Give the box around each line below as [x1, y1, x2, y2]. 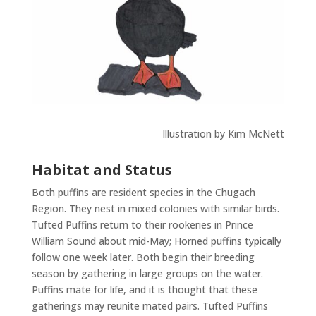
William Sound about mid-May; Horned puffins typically [31, 234, 281, 248]
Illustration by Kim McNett [162, 127, 285, 141]
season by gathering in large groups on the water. [31, 267, 263, 281]
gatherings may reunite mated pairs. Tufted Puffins [31, 299, 268, 313]
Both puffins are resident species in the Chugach [31, 186, 255, 200]
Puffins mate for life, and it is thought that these [31, 283, 257, 297]
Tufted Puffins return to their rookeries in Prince [31, 218, 253, 232]
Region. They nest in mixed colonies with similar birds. [31, 202, 279, 216]
